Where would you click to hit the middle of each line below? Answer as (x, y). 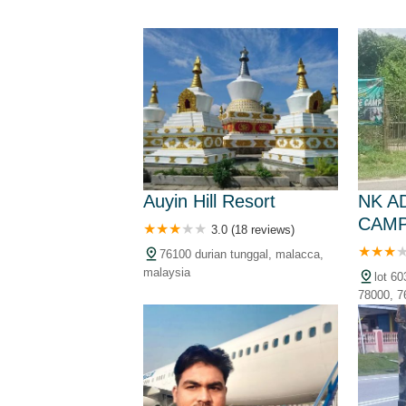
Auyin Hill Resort (209, 201)
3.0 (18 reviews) (253, 229)
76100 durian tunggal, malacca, (242, 254)
